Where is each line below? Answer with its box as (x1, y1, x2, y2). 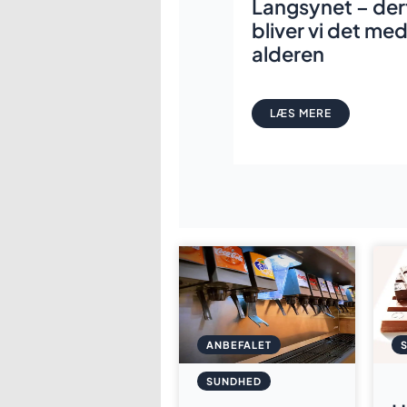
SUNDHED (206, 374, 262, 387)
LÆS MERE (270, 106, 332, 121)
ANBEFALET (206, 338, 272, 351)
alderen (252, 41, 324, 67)
